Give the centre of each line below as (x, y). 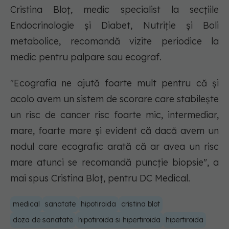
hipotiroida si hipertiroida (119, 220)
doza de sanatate (43, 220)
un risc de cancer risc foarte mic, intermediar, (114, 115)
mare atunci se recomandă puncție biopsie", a (114, 163)
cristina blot (141, 204)
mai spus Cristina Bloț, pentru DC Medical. (100, 178)
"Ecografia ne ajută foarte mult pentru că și (114, 83)
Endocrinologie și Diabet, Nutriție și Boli (114, 26)
